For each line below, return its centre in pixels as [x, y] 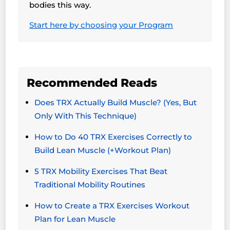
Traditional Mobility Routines [90, 184]
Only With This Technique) [86, 116]
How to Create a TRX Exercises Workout [112, 205]
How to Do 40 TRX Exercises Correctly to [113, 137]
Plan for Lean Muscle [75, 219]
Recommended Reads [92, 83]
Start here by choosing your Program [101, 25]
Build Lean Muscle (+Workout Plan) [103, 150]
